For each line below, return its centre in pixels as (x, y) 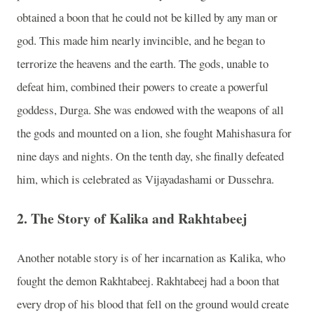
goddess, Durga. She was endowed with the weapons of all (150, 110)
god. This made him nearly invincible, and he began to (141, 41)
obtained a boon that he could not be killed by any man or (147, 18)
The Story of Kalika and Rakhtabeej (139, 218)
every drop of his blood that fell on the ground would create (153, 303)
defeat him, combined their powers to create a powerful (143, 87)
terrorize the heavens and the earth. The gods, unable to (143, 64)
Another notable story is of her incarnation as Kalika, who (151, 257)
